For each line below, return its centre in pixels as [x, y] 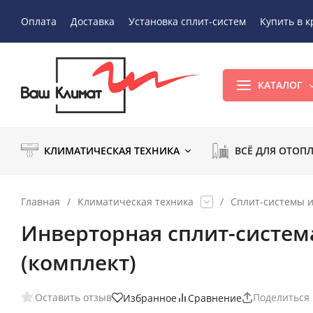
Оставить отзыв [73, 298]
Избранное [150, 298]
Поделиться [281, 298]
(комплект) [79, 262]
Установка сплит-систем [187, 21]
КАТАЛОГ [281, 85]
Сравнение [215, 298]
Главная [41, 201]
